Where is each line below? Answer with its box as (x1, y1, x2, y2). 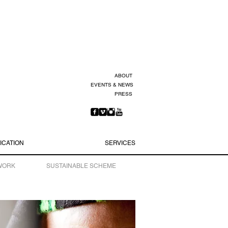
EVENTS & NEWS (91, 81, 133, 88)
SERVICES (104, 139, 135, 147)
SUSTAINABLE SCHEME (46, 162, 116, 169)
